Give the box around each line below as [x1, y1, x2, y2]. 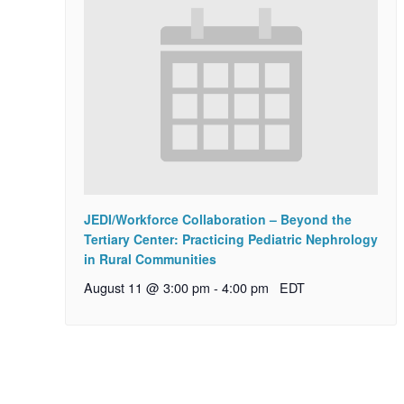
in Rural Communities [84, 249, 216, 268]
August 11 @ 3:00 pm [84, 277, 210, 297]
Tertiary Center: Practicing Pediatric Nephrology [84, 229, 378, 248]
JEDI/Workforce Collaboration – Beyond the [84, 209, 352, 228]
